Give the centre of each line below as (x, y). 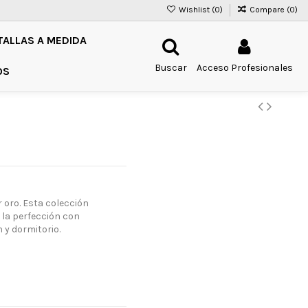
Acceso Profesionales (245, 68)
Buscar (171, 68)
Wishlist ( (195, 10)
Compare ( (269, 10)
